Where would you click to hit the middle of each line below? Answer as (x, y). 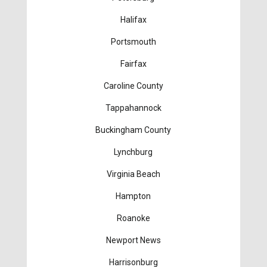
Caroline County (133, 86)
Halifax (133, 20)
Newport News (133, 240)
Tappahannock (133, 108)
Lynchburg (133, 152)
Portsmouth (133, 42)
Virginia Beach (133, 174)
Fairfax (133, 64)
